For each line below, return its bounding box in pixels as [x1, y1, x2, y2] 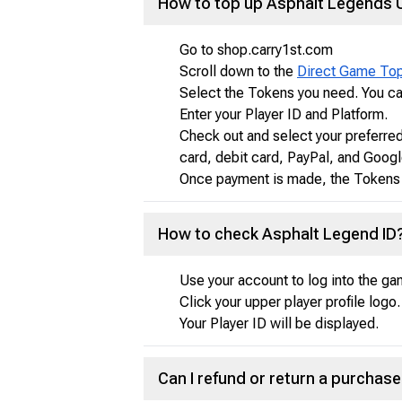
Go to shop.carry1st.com [179, 41, 333, 58]
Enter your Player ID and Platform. [179, 106, 388, 123]
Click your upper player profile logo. [179, 293, 400, 310]
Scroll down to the [179, 63, 297, 80]
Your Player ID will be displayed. [179, 315, 379, 332]
